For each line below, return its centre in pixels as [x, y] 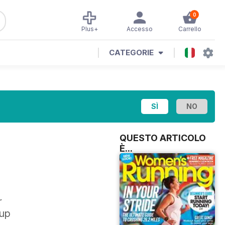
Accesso [140, 29]
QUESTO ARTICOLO [163, 138]
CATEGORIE [131, 52]
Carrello [190, 29]
